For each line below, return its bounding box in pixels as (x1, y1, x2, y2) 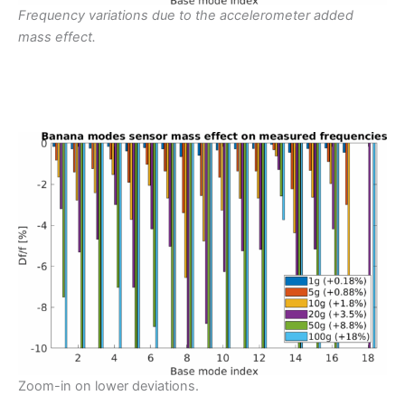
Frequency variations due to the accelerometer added (18, 7, 353, 24)
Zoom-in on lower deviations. (18, 377, 199, 394)
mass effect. (18, 29, 96, 46)
